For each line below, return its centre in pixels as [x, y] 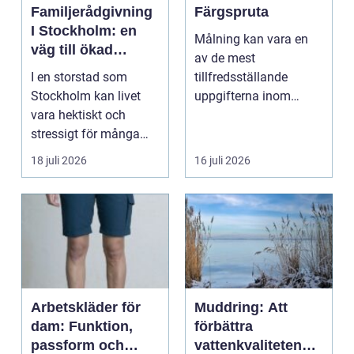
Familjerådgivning [92, 11]
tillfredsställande [241, 77]
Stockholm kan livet [86, 96]
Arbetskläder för [86, 307]
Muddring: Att [241, 307]
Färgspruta [232, 11]
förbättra [224, 326]
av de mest [225, 58]
